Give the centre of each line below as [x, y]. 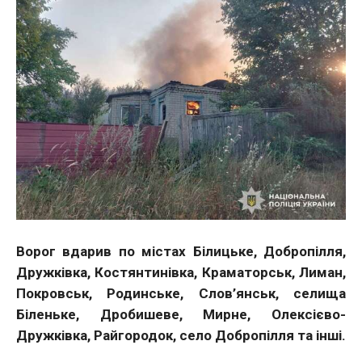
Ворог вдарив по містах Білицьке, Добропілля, [181, 251]
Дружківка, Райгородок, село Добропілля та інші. [181, 335]
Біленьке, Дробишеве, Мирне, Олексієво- [181, 314]
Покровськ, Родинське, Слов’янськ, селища [181, 293]
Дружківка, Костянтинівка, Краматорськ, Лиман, [181, 272]
